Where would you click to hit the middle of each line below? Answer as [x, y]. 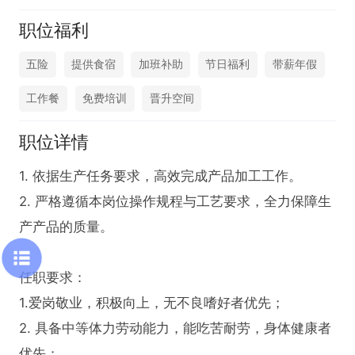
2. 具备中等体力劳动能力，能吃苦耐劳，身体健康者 [175, 328]
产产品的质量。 [66, 226]
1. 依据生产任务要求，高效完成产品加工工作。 [160, 176]
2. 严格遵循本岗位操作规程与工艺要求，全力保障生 [175, 201]
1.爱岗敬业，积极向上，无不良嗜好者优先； [151, 302]
